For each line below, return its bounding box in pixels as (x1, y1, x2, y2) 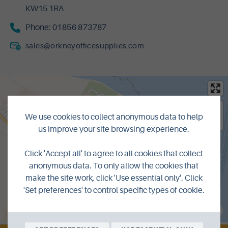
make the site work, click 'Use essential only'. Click (25, 173, 203, 183)
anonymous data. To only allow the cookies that (29, 161, 199, 170)
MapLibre (45, 206, 72, 215)
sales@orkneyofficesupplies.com (25, 42, 144, 50)
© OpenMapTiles (76, 206, 123, 215)
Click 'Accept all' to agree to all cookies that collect (24, 149, 204, 158)
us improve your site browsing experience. (38, 124, 190, 134)
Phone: (25, 23, 52, 32)
